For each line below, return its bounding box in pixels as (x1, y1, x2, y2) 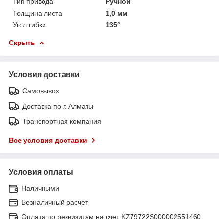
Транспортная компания (22, 117, 101, 125)
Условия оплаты (9, 167, 73, 176)
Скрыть (9, 38, 35, 46)
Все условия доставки (9, 136, 87, 144)
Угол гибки (13, 21, 46, 29)
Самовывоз (22, 87, 59, 95)
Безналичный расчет (22, 198, 88, 206)
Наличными (22, 184, 59, 192)
